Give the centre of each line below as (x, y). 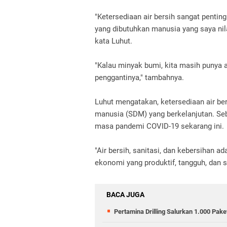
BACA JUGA (125, 195)
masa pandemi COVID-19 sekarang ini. (159, 126)
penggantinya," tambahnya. (139, 78)
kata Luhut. (113, 41)
